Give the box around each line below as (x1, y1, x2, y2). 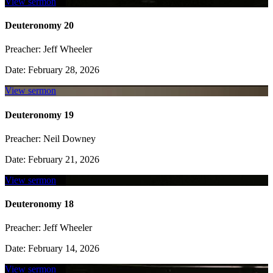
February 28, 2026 (26, 65, 99, 76)
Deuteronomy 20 (5, 20, 74, 31)
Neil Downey (41, 133, 96, 144)
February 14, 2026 (26, 243, 99, 254)
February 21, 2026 (26, 154, 99, 165)
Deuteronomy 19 (5, 109, 74, 120)
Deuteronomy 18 (5, 199, 74, 210)
